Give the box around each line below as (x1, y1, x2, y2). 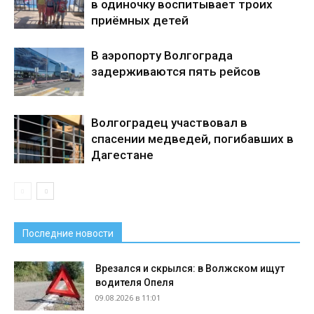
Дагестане (91, 148, 153, 163)
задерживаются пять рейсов (91, 64, 261, 79)
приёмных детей (91, 13, 189, 28)
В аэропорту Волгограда (91, 48, 233, 63)
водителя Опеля (95, 277, 174, 289)
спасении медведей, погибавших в (91, 132, 294, 146)
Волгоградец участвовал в (91, 116, 247, 130)
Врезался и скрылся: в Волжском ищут (95, 263, 285, 275)
